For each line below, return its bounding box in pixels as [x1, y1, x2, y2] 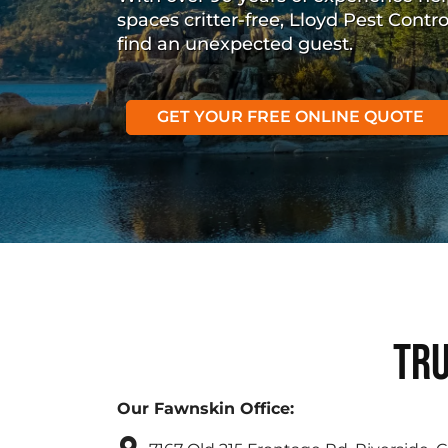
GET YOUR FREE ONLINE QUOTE [156, 106, 424, 126]
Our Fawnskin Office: [117, 399, 294, 418]
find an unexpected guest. [117, 32, 353, 55]
